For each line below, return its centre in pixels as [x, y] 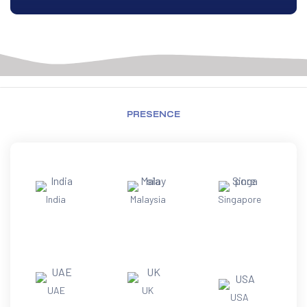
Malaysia [148, 199]
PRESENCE [153, 114]
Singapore [239, 199]
